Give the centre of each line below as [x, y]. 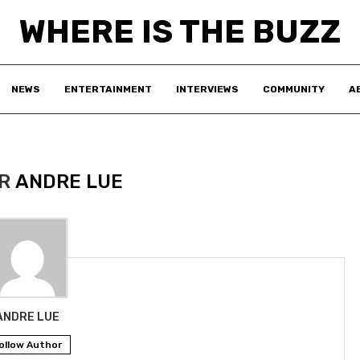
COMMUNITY [294, 89]
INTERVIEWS [207, 89]
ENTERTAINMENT [108, 89]
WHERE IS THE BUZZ [180, 32]
